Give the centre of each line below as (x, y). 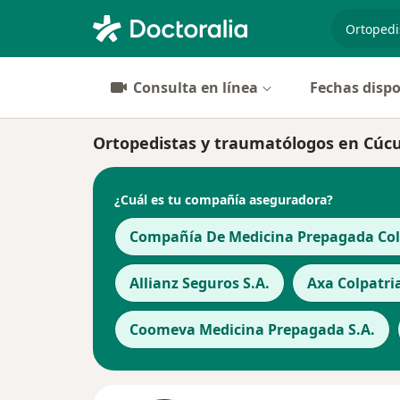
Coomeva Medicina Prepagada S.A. (252, 329)
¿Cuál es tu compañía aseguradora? (224, 199)
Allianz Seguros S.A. (200, 283)
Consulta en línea (196, 87)
